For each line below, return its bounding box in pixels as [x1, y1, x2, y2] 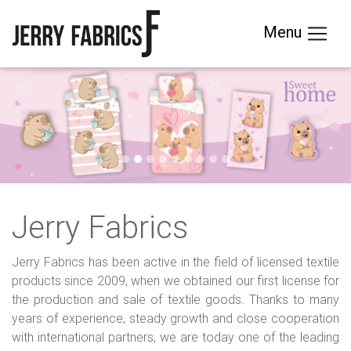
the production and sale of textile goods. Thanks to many [12, 291, 339, 307]
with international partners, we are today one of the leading [12, 328, 339, 345]
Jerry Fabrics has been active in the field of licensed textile [12, 253, 339, 270]
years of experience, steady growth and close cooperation [12, 309, 339, 326]
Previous [25, 125, 74, 142]
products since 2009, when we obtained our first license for [12, 272, 339, 288]
